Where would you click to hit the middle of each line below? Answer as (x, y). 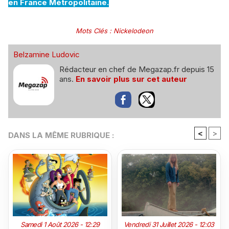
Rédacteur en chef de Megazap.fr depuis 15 (137, 70)
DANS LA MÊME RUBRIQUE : (61, 135)
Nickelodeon (133, 31)
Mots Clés (91, 31)
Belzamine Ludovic (47, 55)
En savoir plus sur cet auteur (131, 79)
